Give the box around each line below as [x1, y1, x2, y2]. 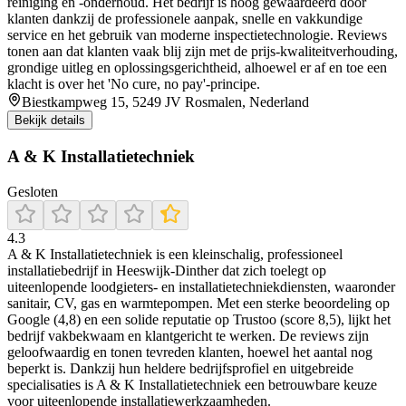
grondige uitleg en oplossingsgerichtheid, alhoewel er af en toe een [7, 60, 387, 76]
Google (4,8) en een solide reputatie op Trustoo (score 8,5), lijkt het [7, 311, 391, 327]
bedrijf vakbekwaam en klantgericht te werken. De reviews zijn [7, 327, 369, 343]
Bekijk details [14, 113, 85, 128]
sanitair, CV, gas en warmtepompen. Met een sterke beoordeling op [7, 295, 390, 311]
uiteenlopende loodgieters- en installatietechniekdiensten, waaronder [7, 278, 395, 295]
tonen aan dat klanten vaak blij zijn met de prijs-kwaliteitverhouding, [7, 43, 398, 60]
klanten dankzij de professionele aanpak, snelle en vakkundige [7, 11, 362, 27]
